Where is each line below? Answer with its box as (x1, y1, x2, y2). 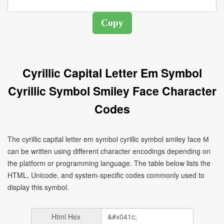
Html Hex (51, 211, 80, 221)
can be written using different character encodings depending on (7, 146, 210, 156)
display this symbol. (7, 182, 69, 192)
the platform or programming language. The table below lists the (7, 158, 210, 168)
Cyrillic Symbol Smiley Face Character (7, 82, 216, 99)
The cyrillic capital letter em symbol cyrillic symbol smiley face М (7, 134, 209, 144)
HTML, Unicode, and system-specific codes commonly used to (7, 170, 204, 180)
